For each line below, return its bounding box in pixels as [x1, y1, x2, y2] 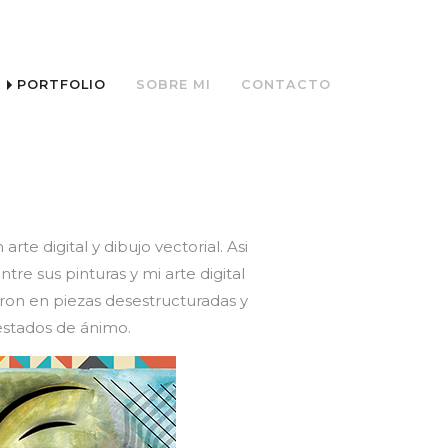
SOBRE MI [136, 76, 211, 92]
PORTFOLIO [17, 76, 106, 92]
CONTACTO [241, 76, 331, 92]
